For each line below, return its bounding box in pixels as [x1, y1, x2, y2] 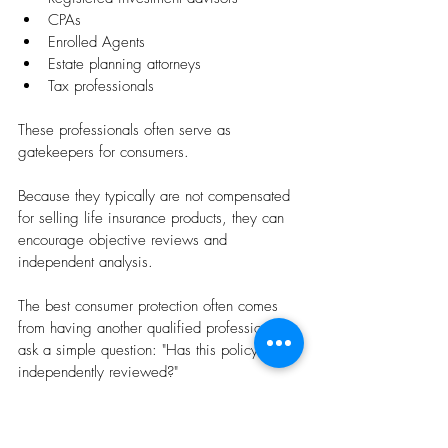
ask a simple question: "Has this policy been [18, 340, 299, 361]
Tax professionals [48, 76, 154, 97]
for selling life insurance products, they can [18, 208, 289, 229]
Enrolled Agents [48, 32, 145, 53]
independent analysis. [18, 252, 153, 273]
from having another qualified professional [18, 318, 285, 339]
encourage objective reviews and [18, 230, 232, 251]
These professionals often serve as [18, 120, 236, 141]
